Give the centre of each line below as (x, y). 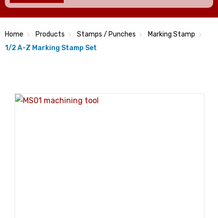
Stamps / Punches (106, 34)
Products (50, 34)
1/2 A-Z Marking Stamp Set (51, 48)
